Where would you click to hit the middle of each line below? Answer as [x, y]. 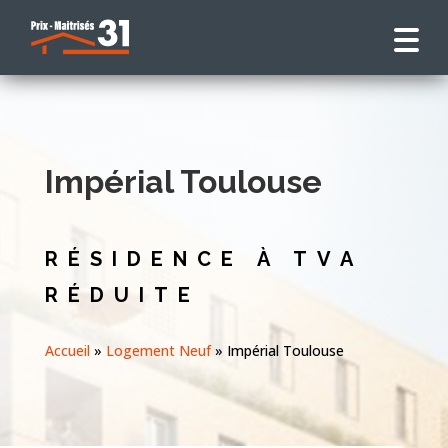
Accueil [67, 350]
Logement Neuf [158, 350]
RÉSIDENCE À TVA [203, 258]
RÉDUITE [122, 294]
